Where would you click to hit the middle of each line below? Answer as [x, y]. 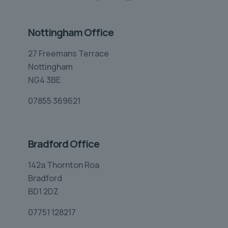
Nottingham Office [71, 33]
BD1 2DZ [43, 192]
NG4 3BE [44, 80]
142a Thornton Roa [64, 165]
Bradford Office [64, 144]
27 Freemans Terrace [68, 54]
